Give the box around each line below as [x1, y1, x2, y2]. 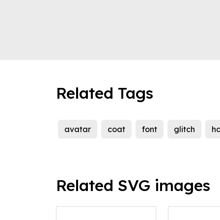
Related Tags [56, 83, 153, 103]
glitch [174, 124, 195, 135]
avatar [64, 124, 91, 135]
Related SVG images [56, 175, 210, 195]
